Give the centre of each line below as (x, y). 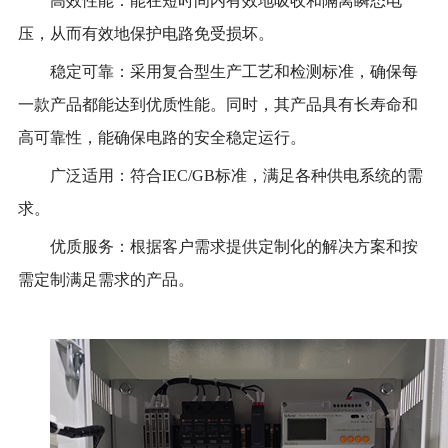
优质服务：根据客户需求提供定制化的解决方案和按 (233, 246)
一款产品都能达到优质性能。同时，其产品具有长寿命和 (217, 104)
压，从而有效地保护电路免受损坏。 (145, 33)
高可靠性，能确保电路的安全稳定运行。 (161, 137)
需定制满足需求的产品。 (105, 279)
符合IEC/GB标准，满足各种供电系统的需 (276, 175)
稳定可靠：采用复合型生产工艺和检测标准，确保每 (233, 71)
